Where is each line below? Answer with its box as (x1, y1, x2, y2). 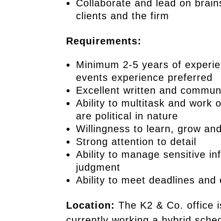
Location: (66, 200, 115, 211)
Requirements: (66, 36, 142, 46)
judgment (76, 162, 121, 173)
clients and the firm (76, 10, 173, 21)
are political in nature (76, 110, 179, 121)
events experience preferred (76, 72, 213, 83)
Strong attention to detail (76, 136, 197, 147)
